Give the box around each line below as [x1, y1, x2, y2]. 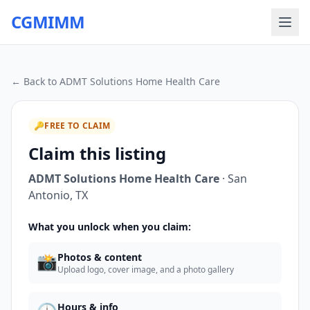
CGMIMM [11, 10, 85, 33]
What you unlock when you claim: [28, 220, 191, 233]
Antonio [28, 188, 70, 203]
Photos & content [57, 250, 142, 264]
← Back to [11, 75, 60, 88]
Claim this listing [28, 142, 166, 165]
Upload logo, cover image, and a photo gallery [57, 264, 234, 275]
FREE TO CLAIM [44, 120, 111, 131]
